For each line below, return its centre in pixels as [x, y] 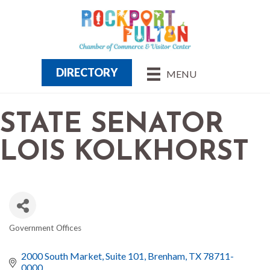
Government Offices [45, 228]
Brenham [166, 256]
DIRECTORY [87, 72]
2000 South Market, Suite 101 [83, 256]
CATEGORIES [48, 237]
